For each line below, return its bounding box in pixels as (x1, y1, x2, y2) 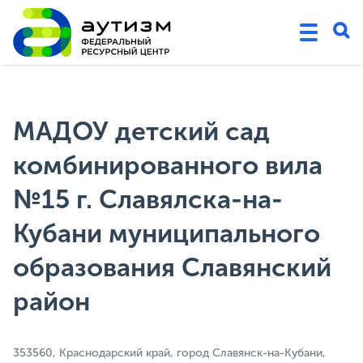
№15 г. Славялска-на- (13, 184, 283, 216)
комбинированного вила (13, 150, 322, 181)
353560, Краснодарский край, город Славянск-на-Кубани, (13, 346, 326, 361)
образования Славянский (13, 252, 331, 284)
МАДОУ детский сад (13, 116, 270, 147)
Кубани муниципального (13, 218, 320, 250)
